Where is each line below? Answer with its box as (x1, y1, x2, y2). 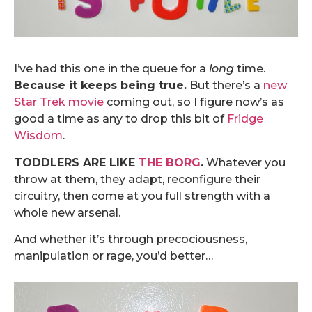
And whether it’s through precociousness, (14, 233, 247, 247)
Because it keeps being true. (14, 79, 187, 93)
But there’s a (187, 79, 263, 93)
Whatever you (203, 155, 286, 169)
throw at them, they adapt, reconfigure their (14, 172, 260, 186)
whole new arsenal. (14, 205, 120, 219)
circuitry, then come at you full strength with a (14, 189, 270, 203)
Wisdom (14, 129, 63, 143)
